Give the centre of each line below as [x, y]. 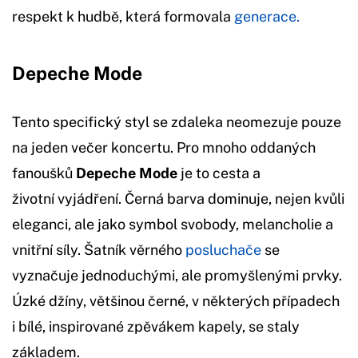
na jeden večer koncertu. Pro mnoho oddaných [164, 147]
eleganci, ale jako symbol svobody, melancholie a [173, 224]
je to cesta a [219, 173]
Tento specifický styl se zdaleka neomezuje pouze [177, 121]
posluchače [223, 249]
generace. [267, 16]
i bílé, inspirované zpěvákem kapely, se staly [156, 326]
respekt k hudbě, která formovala [123, 16]
